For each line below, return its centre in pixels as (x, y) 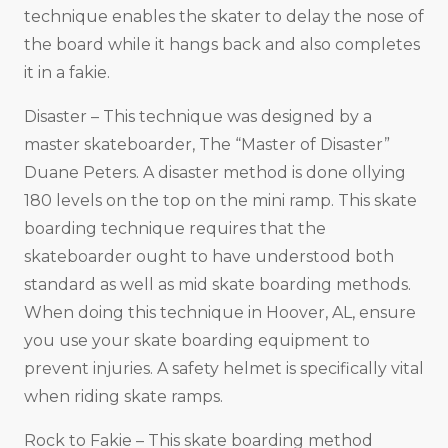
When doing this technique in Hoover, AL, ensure (220, 313)
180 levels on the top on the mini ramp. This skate (220, 201)
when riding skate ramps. (123, 397)
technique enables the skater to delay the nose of (224, 17)
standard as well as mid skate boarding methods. (217, 285)
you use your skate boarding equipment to (197, 341)
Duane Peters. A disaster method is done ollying (215, 173)
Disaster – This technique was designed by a (198, 117)
